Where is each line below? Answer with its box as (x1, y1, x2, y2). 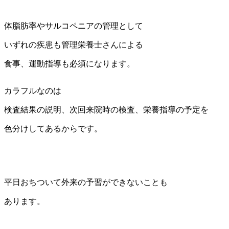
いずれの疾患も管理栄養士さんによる (4, 40, 143, 50)
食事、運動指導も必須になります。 (4, 59, 135, 68)
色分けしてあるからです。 (4, 124, 102, 133)
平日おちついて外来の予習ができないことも (4, 178, 168, 187)
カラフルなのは (4, 86, 61, 96)
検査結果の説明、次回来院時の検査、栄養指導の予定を (4, 105, 209, 114)
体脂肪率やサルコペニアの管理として (4, 21, 143, 31)
